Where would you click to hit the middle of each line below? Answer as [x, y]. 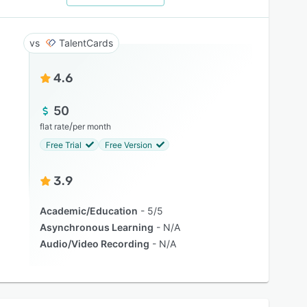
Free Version [128, 145]
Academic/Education [88, 211]
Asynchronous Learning [96, 227]
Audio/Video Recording [94, 244]
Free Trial [63, 145]
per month [91, 126]
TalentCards [86, 43]
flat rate [54, 126]
